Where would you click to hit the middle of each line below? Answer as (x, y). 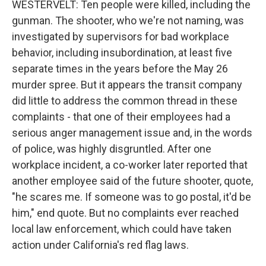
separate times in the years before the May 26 (120, 69)
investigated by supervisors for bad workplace (121, 37)
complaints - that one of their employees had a (121, 117)
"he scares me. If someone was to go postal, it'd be (132, 197)
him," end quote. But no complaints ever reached (125, 213)
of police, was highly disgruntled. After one (112, 149)
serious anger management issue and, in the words (132, 133)
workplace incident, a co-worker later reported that (130, 165)
